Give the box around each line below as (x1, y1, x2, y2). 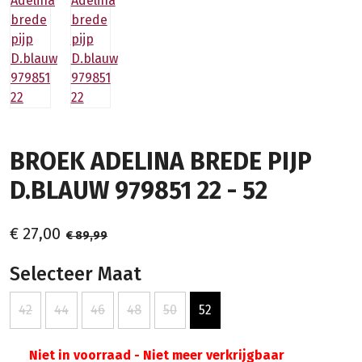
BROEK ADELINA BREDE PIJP (10, 146, 312, 176)
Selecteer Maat (10, 262, 141, 285)
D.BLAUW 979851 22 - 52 (10, 175, 267, 205)
